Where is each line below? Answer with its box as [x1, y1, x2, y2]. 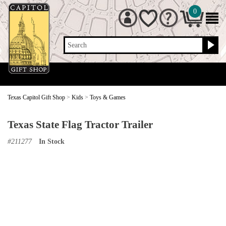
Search [68, 41, 87, 49]
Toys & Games [90, 94, 126, 101]
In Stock [39, 138, 65, 145]
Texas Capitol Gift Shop [8, 94, 65, 101]
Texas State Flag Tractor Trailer [8, 119, 153, 130]
